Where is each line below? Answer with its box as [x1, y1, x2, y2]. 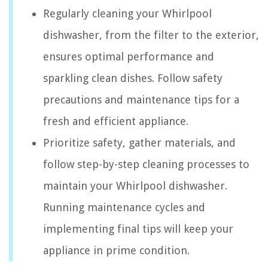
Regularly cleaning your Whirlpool [43, 7, 212, 20]
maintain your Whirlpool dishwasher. [43, 179, 227, 193]
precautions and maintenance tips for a [43, 93, 239, 106]
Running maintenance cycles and [43, 201, 205, 214]
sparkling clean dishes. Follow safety [43, 72, 223, 85]
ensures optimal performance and [43, 50, 214, 63]
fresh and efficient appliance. [43, 115, 188, 128]
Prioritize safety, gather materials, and [43, 136, 236, 150]
